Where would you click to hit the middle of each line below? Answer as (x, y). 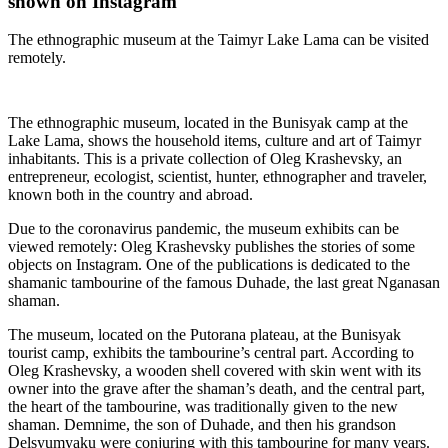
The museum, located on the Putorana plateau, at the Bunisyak (204, 335)
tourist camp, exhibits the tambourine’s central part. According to (211, 353)
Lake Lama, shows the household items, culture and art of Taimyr (214, 141)
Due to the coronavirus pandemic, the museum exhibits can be (203, 229)
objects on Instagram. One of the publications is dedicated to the (209, 265)
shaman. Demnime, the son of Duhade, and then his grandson (202, 425)
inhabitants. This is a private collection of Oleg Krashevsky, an (205, 159)
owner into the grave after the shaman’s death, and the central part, (216, 389)
